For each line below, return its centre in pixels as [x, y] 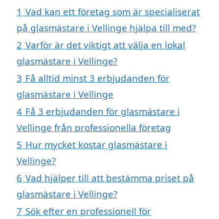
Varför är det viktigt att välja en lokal [105, 44]
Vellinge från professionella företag [94, 127]
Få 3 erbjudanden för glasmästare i [103, 111]
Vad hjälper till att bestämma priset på [110, 177]
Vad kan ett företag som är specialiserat [113, 11]
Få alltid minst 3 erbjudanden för [98, 78]
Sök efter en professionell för [88, 211]
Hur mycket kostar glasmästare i [96, 144]
